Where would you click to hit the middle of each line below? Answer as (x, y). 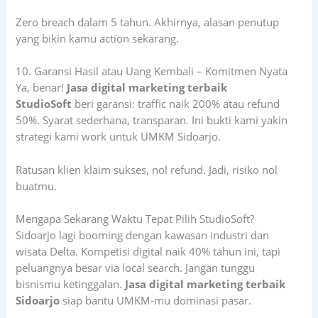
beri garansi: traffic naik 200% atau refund (176, 104)
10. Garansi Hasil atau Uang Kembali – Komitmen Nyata (152, 71)
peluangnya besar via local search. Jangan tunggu (136, 267)
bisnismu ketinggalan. (71, 284)
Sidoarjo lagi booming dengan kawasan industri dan (143, 235)
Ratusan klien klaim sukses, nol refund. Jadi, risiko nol (147, 169)
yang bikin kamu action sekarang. (98, 38)
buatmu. (37, 186)
